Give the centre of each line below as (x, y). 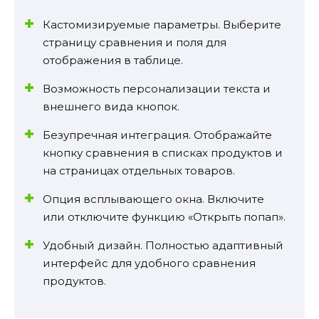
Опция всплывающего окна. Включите (153, 199)
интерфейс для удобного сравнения (149, 263)
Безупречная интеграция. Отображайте (157, 135)
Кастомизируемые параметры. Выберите (162, 24)
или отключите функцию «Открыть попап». (164, 216)
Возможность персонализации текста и (157, 88)
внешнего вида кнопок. (111, 106)
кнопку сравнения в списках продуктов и (163, 152)
